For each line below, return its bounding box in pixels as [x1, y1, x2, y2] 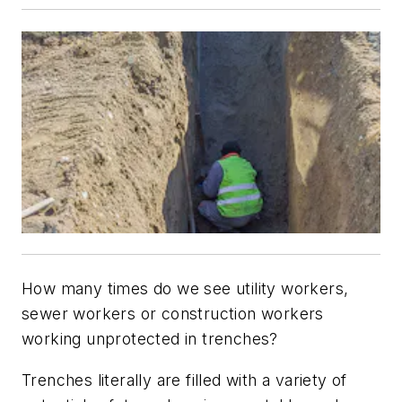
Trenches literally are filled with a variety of [22, 371, 347, 390]
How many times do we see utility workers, [22, 279, 349, 299]
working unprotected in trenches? [22, 329, 278, 349]
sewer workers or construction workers [22, 304, 324, 324]
